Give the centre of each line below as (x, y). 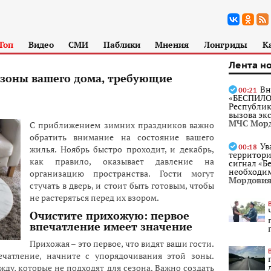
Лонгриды (226, 44)
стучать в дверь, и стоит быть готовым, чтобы (122, 185)
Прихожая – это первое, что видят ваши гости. (122, 243)
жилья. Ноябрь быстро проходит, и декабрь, (122, 149)
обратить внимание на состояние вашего (122, 137)
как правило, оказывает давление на (122, 161)
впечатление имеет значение (111, 226)
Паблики (122, 44)
